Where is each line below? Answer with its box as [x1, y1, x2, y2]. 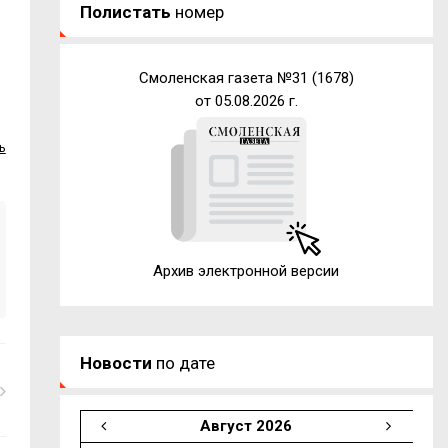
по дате [151, 352, 215, 373]
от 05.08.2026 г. [194, 91, 298, 110]
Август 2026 [199, 416, 292, 435]
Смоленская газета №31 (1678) [138, 68, 354, 87]
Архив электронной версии [153, 261, 340, 280]
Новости [79, 352, 152, 373]
